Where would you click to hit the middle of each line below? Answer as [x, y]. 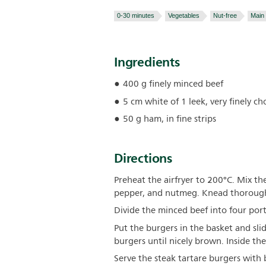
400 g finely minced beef [173, 84]
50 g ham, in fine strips [170, 119]
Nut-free [225, 15]
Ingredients [147, 62]
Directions [143, 158]
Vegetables [184, 15]
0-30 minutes [136, 15]
